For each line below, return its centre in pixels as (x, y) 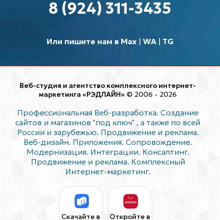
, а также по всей (169, 122)
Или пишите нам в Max (91, 41)
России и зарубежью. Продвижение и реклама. (108, 132)
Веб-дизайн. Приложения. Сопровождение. (108, 142)
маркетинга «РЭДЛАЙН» (82, 94)
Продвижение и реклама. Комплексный (108, 161)
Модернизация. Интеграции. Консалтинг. (108, 151)
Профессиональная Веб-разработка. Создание (108, 112)
